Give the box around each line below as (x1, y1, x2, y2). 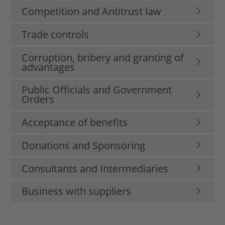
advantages (22, 60, 75, 74)
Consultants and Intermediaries (22, 161, 169, 175)
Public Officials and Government (22, 83, 172, 97)
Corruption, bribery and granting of (22, 50, 184, 64)
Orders (22, 92, 55, 106)
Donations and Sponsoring (22, 138, 146, 152)
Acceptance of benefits (22, 116, 128, 130)
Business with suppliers (22, 184, 132, 198)
